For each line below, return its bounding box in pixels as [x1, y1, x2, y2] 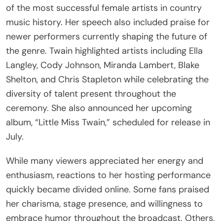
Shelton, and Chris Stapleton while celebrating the [6, 73, 209, 85]
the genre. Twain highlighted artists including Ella [6, 44, 203, 57]
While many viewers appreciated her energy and [6, 154, 203, 167]
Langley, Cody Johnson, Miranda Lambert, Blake [6, 59, 199, 71]
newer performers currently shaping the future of [6, 30, 207, 42]
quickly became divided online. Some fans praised [6, 183, 209, 195]
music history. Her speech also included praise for [6, 16, 210, 28]
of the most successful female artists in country [6, 1, 202, 14]
